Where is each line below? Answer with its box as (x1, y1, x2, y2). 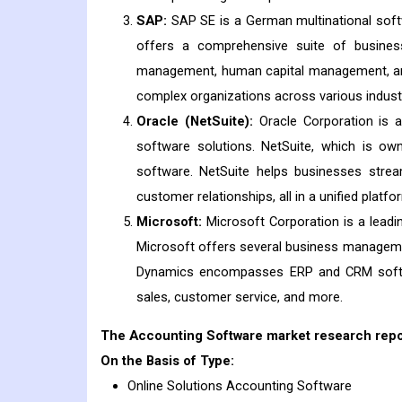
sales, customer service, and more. (136, 289, 343, 306)
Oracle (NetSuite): (136, 113, 253, 130)
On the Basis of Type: (100, 352, 234, 369)
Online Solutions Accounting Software (127, 377, 352, 394)
